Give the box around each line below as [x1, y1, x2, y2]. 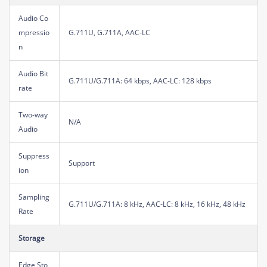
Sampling [18, 191, 49, 202]
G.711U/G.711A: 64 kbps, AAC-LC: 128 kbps [69, 75, 212, 86]
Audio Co [18, 13, 48, 23]
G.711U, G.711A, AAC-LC [69, 27, 150, 38]
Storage [18, 232, 45, 243]
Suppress [18, 150, 49, 161]
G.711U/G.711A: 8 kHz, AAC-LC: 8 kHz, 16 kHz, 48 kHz [69, 198, 246, 209]
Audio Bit [18, 68, 48, 79]
